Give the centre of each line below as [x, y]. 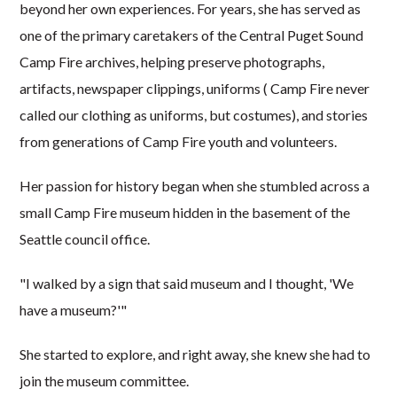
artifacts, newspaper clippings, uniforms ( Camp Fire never [195, 88]
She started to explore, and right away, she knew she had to [195, 354]
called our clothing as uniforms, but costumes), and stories [194, 114]
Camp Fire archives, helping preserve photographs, [172, 61]
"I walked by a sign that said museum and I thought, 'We [187, 283]
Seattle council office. [85, 238]
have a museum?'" [74, 309]
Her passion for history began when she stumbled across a [195, 185]
